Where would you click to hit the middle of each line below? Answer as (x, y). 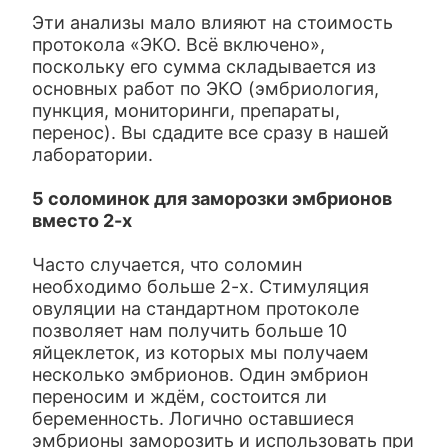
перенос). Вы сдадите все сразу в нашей (211, 132)
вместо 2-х (82, 220)
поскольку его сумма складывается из (204, 66)
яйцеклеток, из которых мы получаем (201, 352)
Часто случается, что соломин (167, 264)
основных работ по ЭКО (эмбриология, (206, 88)
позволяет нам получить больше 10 (190, 330)
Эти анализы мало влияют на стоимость (213, 22)
